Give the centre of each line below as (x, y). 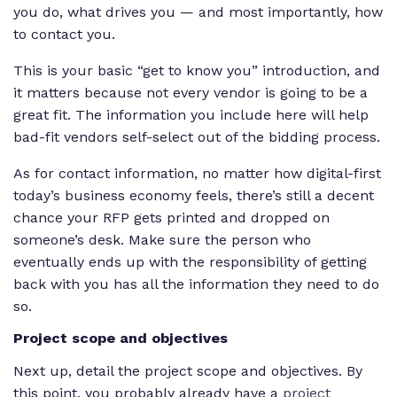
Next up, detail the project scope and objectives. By (188, 370)
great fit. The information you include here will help (191, 114)
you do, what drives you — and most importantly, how (198, 12)
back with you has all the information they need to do (196, 284)
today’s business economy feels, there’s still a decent (194, 195)
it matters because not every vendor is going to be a (191, 92)
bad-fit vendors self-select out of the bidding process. (197, 136)
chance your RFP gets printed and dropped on (171, 217)
